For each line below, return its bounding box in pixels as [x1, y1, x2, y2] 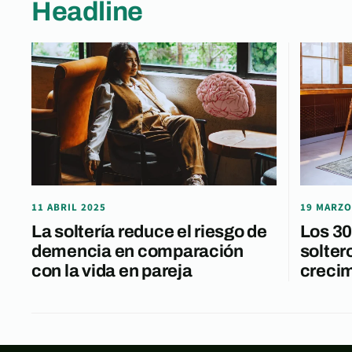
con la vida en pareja [31, 262, 192, 281]
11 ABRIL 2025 [31, 200, 107, 215]
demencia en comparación [31, 242, 244, 262]
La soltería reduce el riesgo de [31, 222, 267, 242]
